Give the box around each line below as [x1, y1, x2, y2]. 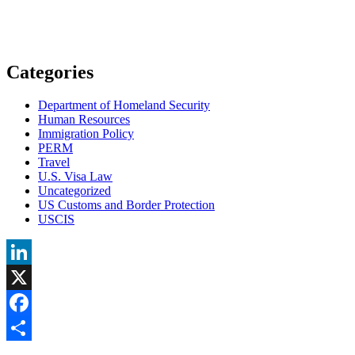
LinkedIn [6, 270, 52, 284]
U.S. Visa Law [38, 170, 113, 184]
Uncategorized [38, 184, 111, 198]
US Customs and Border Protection [38, 198, 215, 212]
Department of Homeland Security [38, 98, 210, 113]
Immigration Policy [38, 127, 134, 141]
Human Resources [38, 113, 130, 127]
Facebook [6, 321, 55, 335]
